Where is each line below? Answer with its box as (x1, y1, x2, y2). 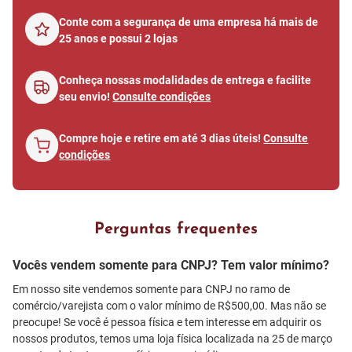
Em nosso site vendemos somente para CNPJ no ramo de (13, 283, 290, 296)
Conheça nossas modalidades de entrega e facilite (59, 74, 312, 87)
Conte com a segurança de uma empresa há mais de (58, 16, 318, 29)
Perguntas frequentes (94, 222, 258, 238)
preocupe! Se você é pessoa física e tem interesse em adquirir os (13, 316, 321, 329)
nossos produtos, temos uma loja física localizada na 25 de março (13, 332, 332, 346)
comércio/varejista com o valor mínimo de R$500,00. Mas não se (13, 299, 326, 313)
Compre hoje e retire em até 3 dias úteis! (59, 132, 264, 145)
